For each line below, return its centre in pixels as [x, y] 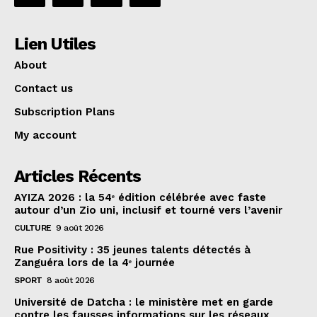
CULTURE [33, 227]
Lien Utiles [55, 44]
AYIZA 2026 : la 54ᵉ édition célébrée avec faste [140, 197]
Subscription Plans [64, 111]
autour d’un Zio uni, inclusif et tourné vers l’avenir [148, 210]
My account [45, 135]
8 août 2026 [71, 280]
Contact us [44, 88]
